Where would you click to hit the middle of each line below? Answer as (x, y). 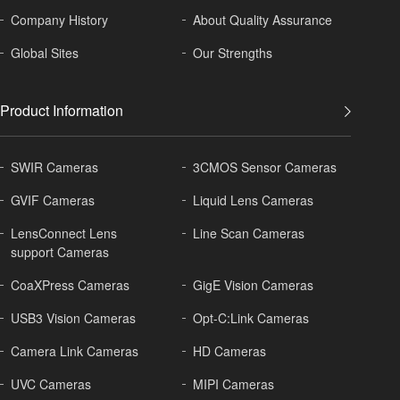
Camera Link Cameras (75, 351)
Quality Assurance (281, 19)
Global (31, 52)
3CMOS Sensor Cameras (265, 167)
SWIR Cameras (54, 167)
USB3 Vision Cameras (73, 318)
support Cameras (60, 252)
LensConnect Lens (64, 233)
